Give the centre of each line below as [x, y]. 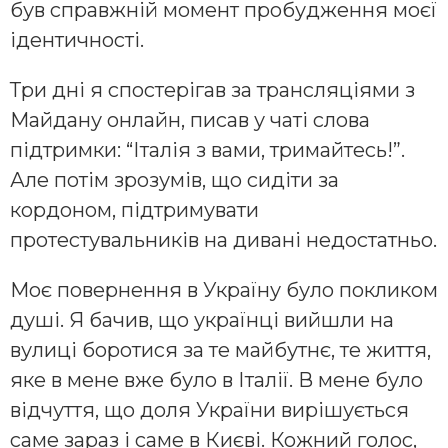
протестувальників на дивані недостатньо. [223, 240]
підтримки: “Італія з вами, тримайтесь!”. [207, 150]
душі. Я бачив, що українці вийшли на [202, 320]
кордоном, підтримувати [134, 210]
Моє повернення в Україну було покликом [224, 290]
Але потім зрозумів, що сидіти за [174, 180]
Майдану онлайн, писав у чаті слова [190, 120]
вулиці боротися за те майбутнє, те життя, [220, 350]
